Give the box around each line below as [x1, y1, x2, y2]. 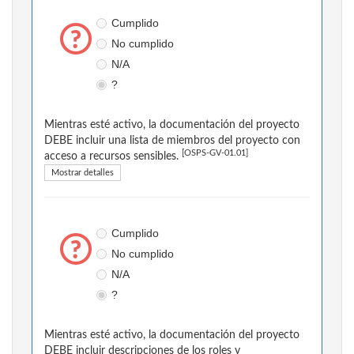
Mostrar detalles [51, 168, 114, 178]
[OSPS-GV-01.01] [182, 149, 248, 158]
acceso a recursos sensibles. [44, 151, 182, 163]
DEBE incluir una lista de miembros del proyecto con [44, 135, 300, 147]
